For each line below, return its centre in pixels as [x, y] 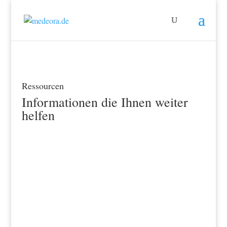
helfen [38, 115]
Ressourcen [43, 86]
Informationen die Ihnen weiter [105, 102]
